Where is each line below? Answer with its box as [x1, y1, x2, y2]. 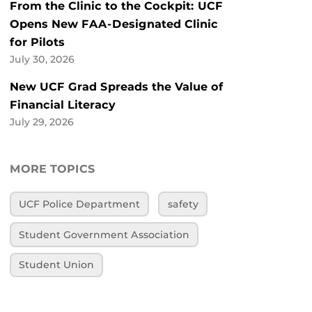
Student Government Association [19, 228, 190, 240]
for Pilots [10, 36, 65, 49]
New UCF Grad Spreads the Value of [10, 80, 224, 94]
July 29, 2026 [10, 116, 74, 128]
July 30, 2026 [10, 54, 75, 65]
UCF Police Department [19, 198, 141, 210]
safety [167, 198, 198, 210]
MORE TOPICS [10, 162, 95, 176]
